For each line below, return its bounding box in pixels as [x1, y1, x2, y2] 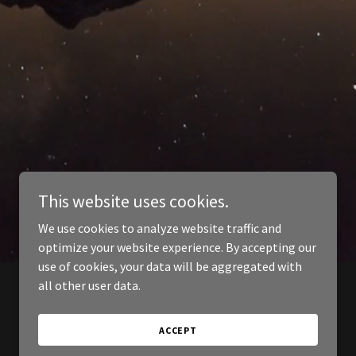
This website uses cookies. [38, 190, 229, 212]
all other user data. [38, 277, 141, 293]
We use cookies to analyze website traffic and [38, 220, 281, 236]
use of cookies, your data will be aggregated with [38, 258, 302, 274]
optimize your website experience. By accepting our [38, 239, 316, 255]
